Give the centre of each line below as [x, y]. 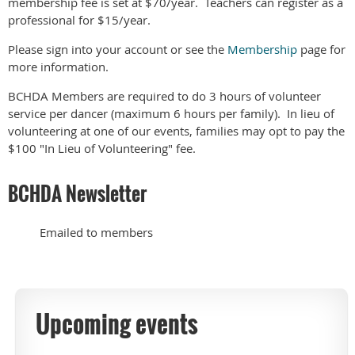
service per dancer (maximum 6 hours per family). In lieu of [171, 114]
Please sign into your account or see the [118, 50]
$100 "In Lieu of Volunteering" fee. [102, 149]
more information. [58, 67]
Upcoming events [117, 324]
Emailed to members [80, 233]
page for [321, 50]
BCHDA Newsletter [79, 194]
